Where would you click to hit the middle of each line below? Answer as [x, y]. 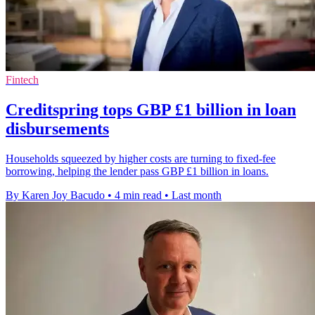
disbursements [57, 128]
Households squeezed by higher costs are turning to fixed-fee [141, 158]
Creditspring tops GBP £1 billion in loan [151, 109]
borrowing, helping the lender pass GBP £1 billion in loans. [137, 171]
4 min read [138, 195]
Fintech [22, 79]
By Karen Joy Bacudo [55, 195]
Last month [197, 195]
